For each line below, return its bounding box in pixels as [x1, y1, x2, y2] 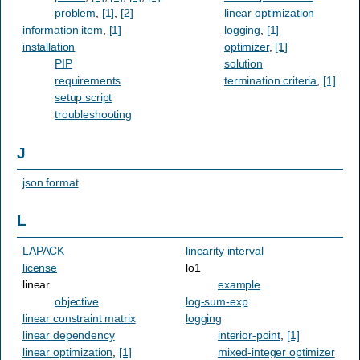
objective [55, 294, 99, 308]
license [22, 260, 58, 274]
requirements [55, 74, 121, 88]
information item [22, 23, 103, 37]
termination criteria [224, 74, 317, 88]
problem [55, 6, 96, 20]
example [218, 277, 261, 291]
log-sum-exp [186, 294, 248, 308]
